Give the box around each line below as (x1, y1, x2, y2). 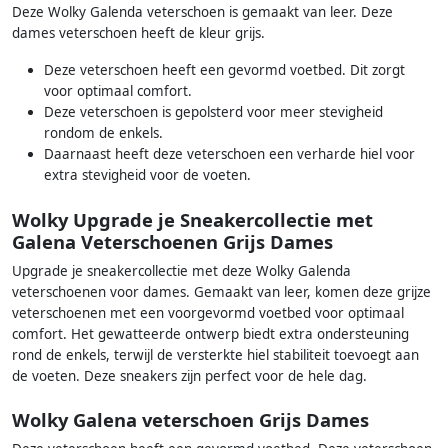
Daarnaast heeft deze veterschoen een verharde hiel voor (44, 145, 415, 164)
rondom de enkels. (44, 124, 163, 143)
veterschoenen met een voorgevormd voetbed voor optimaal (12, 303, 404, 322)
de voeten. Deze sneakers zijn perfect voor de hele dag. (12, 366, 367, 385)
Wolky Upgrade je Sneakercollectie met (12, 206, 373, 232)
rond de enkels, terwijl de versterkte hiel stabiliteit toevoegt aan (12, 345, 419, 364)
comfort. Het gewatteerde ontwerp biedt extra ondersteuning (12, 324, 409, 343)
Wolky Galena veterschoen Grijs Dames (12, 407, 369, 433)
